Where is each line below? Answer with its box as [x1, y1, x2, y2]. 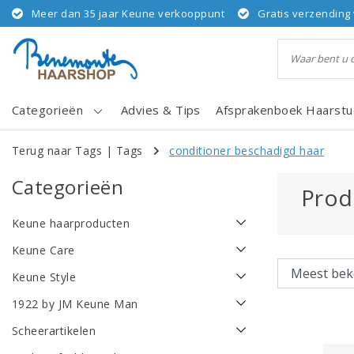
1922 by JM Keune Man [12, 296, 138, 312]
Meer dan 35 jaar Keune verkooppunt [32, 6, 225, 21]
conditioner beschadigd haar [169, 143, 324, 158]
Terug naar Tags [12, 143, 103, 158]
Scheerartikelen [12, 323, 96, 339]
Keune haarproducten [12, 216, 130, 232]
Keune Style [12, 269, 77, 285]
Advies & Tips [120, 102, 201, 118]
